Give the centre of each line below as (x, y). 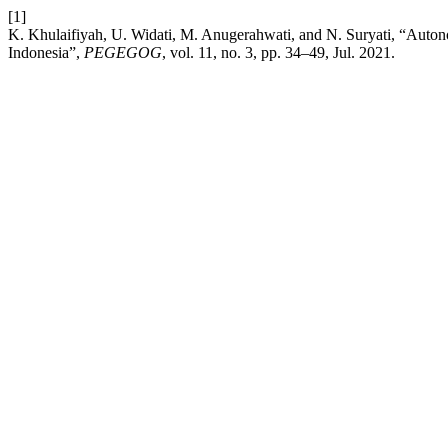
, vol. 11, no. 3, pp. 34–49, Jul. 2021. (278, 52)
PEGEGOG (123, 52)
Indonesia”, (46, 52)
